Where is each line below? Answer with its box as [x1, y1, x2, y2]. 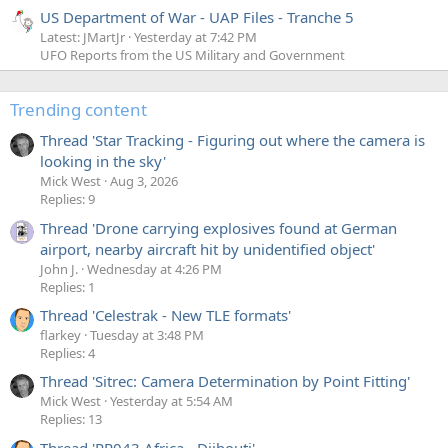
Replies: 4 [40, 343, 95, 362]
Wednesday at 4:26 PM [87, 259, 222, 278]
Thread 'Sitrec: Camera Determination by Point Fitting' [40, 371, 410, 392]
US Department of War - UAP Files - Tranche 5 [40, 6, 354, 27]
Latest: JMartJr [40, 27, 125, 46]
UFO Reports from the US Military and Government [40, 45, 345, 64]
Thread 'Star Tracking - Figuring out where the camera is [40, 130, 425, 151]
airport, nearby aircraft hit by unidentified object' [40, 238, 375, 259]
